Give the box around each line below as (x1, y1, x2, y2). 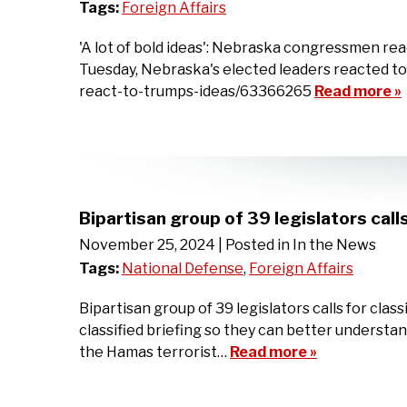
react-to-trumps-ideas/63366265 (79, 83, 314, 101)
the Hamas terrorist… (79, 342, 230, 361)
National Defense (122, 259, 243, 277)
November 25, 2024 (79, 235, 215, 253)
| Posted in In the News (218, 235, 376, 253)
